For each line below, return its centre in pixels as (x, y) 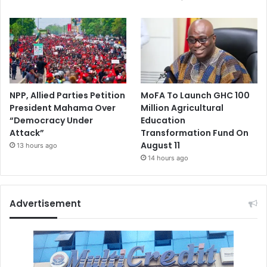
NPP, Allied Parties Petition (67, 95)
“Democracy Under (51, 120)
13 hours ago (37, 145)
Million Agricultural (182, 108)
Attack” (27, 133)
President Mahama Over (63, 108)
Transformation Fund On (195, 133)
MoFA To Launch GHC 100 (195, 95)
